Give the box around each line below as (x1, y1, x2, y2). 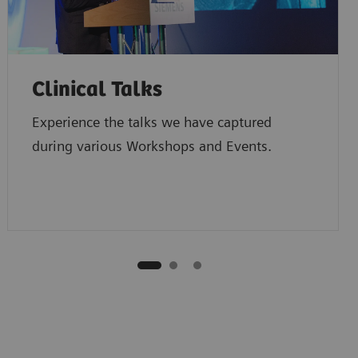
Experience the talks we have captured (31, 113, 272, 130)
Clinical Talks (31, 77, 162, 102)
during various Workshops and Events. (31, 137, 272, 154)
